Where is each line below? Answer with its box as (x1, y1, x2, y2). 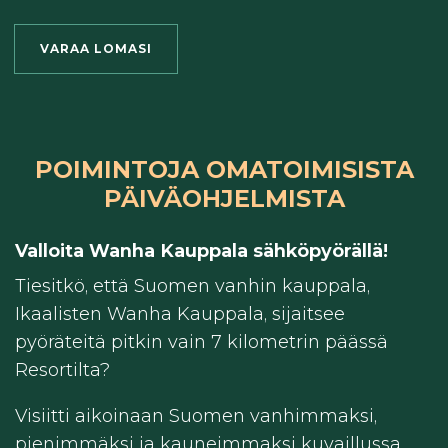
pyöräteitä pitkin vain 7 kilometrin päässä (15, 331, 388, 354)
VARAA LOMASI (40, 41, 152, 57)
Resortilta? (15, 359, 110, 382)
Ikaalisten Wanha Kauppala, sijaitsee (15, 303, 345, 326)
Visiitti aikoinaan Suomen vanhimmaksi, (15, 405, 377, 428)
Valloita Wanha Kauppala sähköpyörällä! (15, 239, 388, 262)
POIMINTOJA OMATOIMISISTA (34, 154, 414, 184)
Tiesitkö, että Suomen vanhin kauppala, (15, 275, 370, 298)
